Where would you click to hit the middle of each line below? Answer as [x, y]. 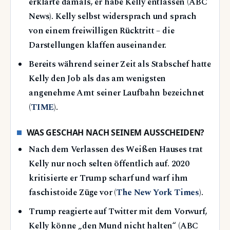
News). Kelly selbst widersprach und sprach [113, 16]
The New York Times [158, 193]
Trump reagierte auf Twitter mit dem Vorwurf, [118, 212]
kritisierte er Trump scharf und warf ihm [109, 178]
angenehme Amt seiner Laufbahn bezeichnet [117, 93]
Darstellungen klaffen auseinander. [98, 45]
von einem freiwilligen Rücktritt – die [102, 31]
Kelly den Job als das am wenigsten [98, 79]
